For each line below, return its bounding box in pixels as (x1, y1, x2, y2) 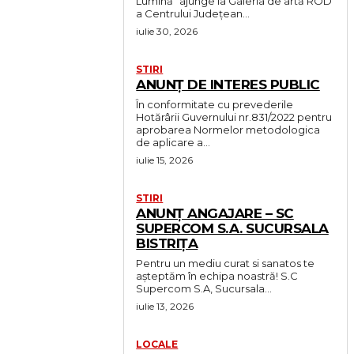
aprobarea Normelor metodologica (136, 123, 321, 136)
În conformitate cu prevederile (136, 98, 294, 111)
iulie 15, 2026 (136, 154, 194, 166)
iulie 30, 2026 (136, 25, 198, 37)
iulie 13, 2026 (136, 300, 194, 312)
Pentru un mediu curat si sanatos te (136, 257, 315, 269)
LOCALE (136, 338, 179, 350)
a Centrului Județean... (136, 7, 250, 20)
